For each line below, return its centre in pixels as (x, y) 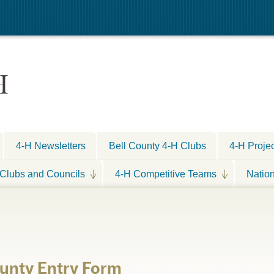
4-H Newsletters (51, 146)
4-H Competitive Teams (166, 173)
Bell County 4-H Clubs (157, 146)
